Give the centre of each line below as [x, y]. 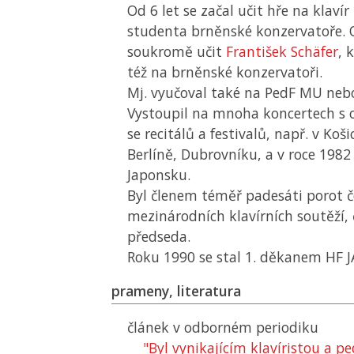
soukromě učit [177, 51]
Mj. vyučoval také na [196, 92]
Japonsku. [159, 175]
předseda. [159, 236]
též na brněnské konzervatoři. [225, 72]
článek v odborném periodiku [223, 327]
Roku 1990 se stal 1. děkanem [226, 257]
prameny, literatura [176, 291]
